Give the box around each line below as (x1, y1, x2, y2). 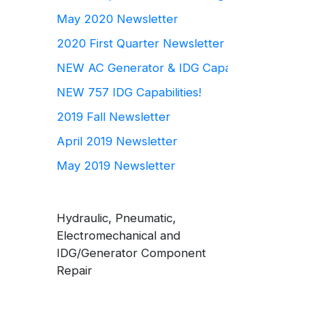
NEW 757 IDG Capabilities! (57, 85, 201, 99)
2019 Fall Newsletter (57, 109, 170, 124)
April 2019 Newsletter (57, 134, 177, 148)
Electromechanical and (57, 228, 180, 243)
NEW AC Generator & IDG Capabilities (57, 60, 265, 75)
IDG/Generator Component (57, 246, 206, 261)
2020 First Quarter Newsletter (57, 36, 224, 50)
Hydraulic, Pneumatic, (57, 211, 176, 226)
